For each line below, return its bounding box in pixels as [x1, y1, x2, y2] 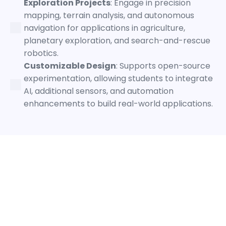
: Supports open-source [116, 60, 210, 72]
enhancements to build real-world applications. [24, 97, 213, 109]
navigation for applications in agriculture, [24, 22, 185, 34]
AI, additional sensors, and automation [24, 85, 174, 97]
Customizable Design [24, 60, 116, 72]
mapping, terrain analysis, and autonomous [24, 9, 194, 21]
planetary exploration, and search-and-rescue [24, 34, 210, 46]
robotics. [24, 47, 59, 59]
